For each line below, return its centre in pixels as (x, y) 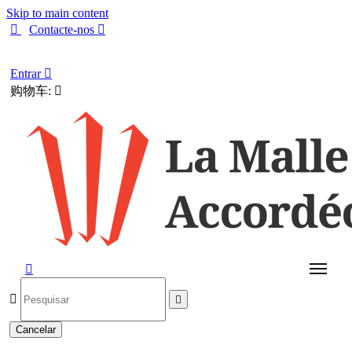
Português (35, 51)
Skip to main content (57, 13)
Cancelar (36, 330)
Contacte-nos (63, 29)
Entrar (27, 73)
